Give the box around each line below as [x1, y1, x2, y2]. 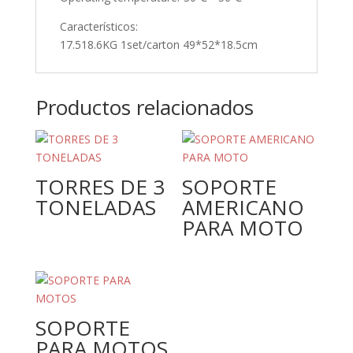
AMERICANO [182, 193, 305, 222]
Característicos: [59, 19, 138, 35]
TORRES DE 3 [35, 173, 165, 202]
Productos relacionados [35, 93, 254, 122]
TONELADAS [35, 193, 156, 222]
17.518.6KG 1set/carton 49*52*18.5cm [59, 37, 258, 53]
